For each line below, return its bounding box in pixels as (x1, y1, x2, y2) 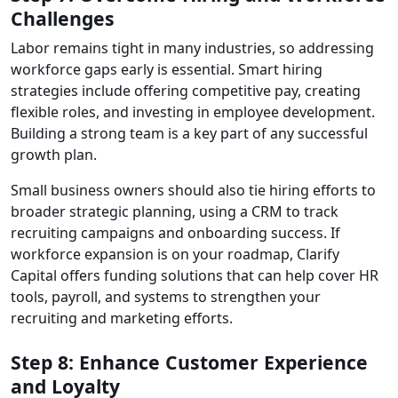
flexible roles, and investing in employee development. (11, 102, 375, 123)
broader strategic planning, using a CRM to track (11, 202, 338, 222)
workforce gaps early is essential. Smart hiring (11, 60, 322, 80)
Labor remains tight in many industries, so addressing (11, 38, 374, 59)
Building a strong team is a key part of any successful (11, 123, 368, 144)
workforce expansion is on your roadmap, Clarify (11, 244, 339, 265)
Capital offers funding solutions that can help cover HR (11, 266, 378, 286)
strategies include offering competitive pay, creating (11, 81, 361, 101)
